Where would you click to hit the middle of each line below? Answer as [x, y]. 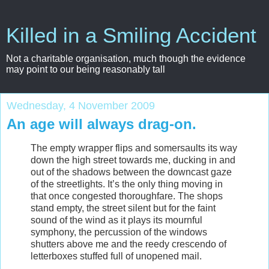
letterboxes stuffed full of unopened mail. [116, 256]
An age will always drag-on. [101, 124]
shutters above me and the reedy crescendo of [128, 244]
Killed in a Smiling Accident [131, 35]
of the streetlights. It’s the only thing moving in [127, 184]
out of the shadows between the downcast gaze [131, 172]
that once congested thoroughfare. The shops [127, 196]
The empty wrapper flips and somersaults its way [134, 148]
